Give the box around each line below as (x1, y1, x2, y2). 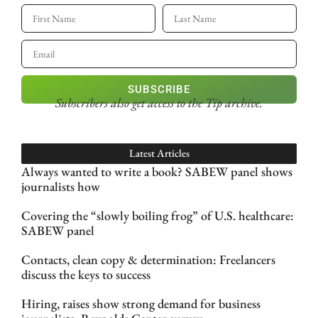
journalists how (21, 178, 100, 195)
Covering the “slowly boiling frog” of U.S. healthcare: (21, 207, 294, 224)
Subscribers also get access (55, 94, 177, 111)
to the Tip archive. (177, 94, 263, 111)
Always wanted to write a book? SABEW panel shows (21, 163, 292, 180)
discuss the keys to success (21, 266, 150, 283)
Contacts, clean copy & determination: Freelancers (21, 251, 275, 268)
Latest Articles (128, 146, 190, 160)
